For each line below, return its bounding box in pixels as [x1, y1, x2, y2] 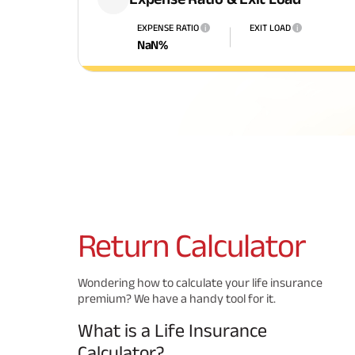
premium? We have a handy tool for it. [78, 292, 276, 305]
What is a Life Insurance [78, 319, 267, 341]
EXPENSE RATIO [137, 22, 199, 32]
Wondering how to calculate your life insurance [78, 276, 323, 289]
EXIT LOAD [250, 22, 291, 32]
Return [78, 227, 175, 263]
